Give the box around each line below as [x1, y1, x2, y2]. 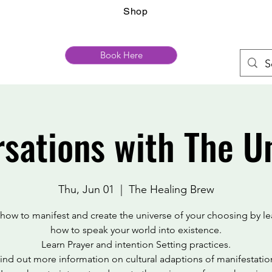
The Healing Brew [128, 183, 214, 196]
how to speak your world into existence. [50, 224, 222, 236]
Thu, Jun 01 [58, 183, 114, 196]
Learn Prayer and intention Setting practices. [41, 239, 231, 250]
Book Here [100, 49, 143, 61]
